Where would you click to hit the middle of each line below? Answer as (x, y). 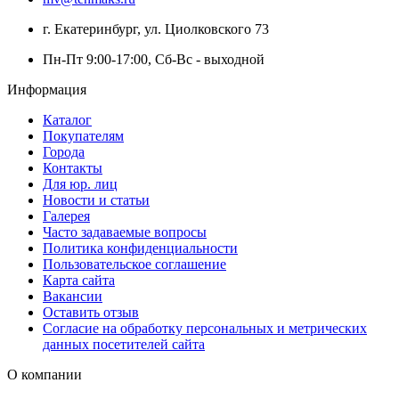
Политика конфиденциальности (140, 248)
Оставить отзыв (91, 312)
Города (64, 151)
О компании (45, 374)
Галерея (66, 216)
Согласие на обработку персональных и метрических (205, 328)
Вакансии (73, 296)
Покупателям (83, 135)
